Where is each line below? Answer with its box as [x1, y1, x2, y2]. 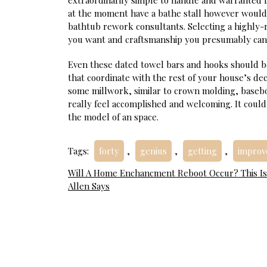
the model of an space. [68, 111, 159, 123]
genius [140, 145, 167, 157]
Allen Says [68, 180, 110, 192]
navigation [67, 186, 156, 210]
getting [188, 145, 217, 157]
